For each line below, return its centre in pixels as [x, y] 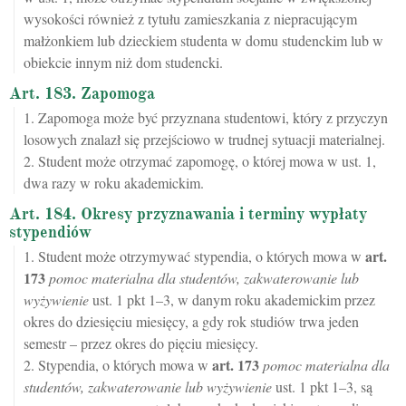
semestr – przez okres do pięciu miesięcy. [141, 343]
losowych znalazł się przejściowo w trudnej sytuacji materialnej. [204, 140]
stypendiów [50, 232]
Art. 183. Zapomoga [82, 94]
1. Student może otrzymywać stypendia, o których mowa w [194, 256]
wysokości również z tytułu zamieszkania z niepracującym [190, 19]
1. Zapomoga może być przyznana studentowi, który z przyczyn [206, 118]
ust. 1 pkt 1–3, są [322, 387]
